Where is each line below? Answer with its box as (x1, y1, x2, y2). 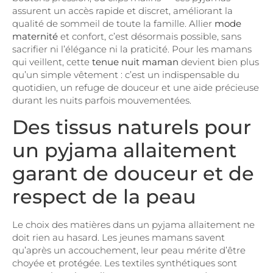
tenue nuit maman (92, 56, 179, 68)
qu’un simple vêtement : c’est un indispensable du (12, 69, 239, 81)
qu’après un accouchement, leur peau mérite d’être (12, 244, 246, 256)
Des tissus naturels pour (12, 115, 251, 139)
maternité (12, 30, 58, 43)
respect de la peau (12, 184, 196, 208)
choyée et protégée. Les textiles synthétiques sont (12, 257, 237, 269)
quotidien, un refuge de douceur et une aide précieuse (12, 82, 259, 94)
